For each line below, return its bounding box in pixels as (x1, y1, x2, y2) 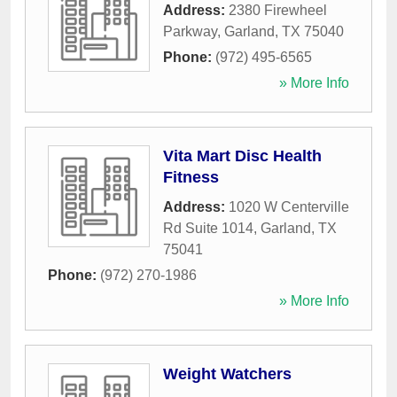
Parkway (163, 24, 217, 39)
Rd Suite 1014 (163, 221, 253, 236)
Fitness (163, 168, 219, 186)
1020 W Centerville (229, 199, 349, 214)
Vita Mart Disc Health (163, 147, 322, 165)
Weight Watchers (163, 365, 292, 383)
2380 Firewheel (229, 3, 327, 18)
